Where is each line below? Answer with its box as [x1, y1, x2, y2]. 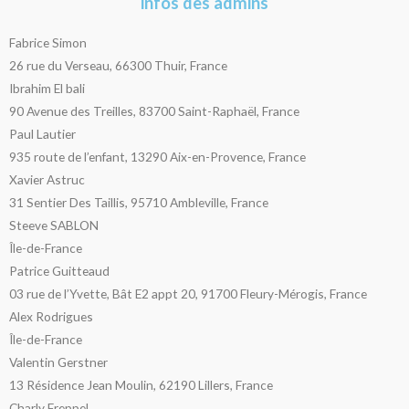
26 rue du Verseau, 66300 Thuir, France [9, 57, 227, 73]
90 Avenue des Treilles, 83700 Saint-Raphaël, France [9, 102, 299, 119]
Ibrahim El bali [9, 79, 85, 96]
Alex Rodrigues [9, 308, 93, 324]
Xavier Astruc [9, 171, 85, 187]
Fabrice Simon [9, 34, 87, 50]
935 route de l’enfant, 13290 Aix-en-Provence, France [9, 148, 306, 164]
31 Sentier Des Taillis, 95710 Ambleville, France [9, 194, 268, 210]
